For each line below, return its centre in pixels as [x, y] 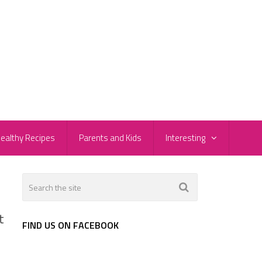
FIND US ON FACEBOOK [70, 225]
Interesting [185, 138]
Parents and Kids [110, 138]
